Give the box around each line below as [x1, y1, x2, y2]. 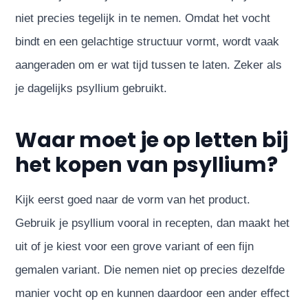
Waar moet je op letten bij [15, 125, 289, 155]
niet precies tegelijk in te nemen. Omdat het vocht [15, 11, 271, 25]
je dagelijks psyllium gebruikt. [15, 81, 168, 95]
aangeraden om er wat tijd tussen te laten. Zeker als [15, 58, 283, 71]
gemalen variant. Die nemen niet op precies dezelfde [15, 263, 285, 276]
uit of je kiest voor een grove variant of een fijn [15, 239, 254, 253]
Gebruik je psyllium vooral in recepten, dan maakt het [15, 216, 290, 230]
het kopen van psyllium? [15, 150, 278, 179]
